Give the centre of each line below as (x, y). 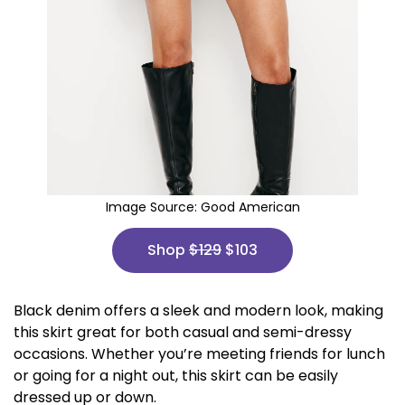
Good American (250, 207)
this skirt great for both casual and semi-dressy (183, 332)
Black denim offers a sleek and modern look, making (198, 311)
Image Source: (153, 207)
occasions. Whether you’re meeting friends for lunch (199, 354)
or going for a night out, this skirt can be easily (176, 376)
